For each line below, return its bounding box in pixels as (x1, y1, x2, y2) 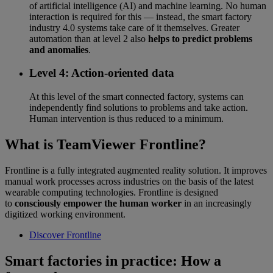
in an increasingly (182, 198, 252, 208)
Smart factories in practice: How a (5, 252, 221, 269)
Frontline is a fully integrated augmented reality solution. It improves (5, 165, 267, 175)
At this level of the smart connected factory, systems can (29, 91, 244, 102)
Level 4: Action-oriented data (29, 66, 174, 80)
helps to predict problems (148, 33, 252, 44)
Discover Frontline (29, 230, 101, 240)
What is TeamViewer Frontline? (5, 136, 206, 153)
